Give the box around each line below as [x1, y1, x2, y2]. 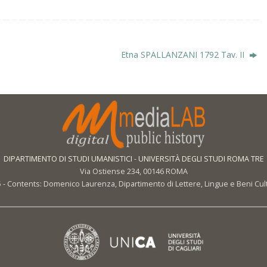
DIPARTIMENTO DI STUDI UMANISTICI [3, 153, 132, 164]
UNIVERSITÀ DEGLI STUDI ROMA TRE [138, 153, 264, 164]
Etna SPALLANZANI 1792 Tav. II [121, 48, 247, 60]
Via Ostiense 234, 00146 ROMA [79, 166, 188, 176]
